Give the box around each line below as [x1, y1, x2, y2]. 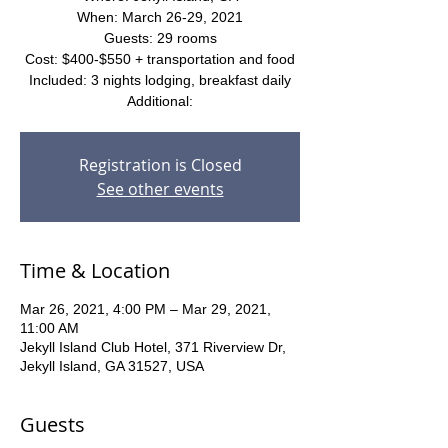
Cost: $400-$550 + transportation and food [25, 51, 295, 67]
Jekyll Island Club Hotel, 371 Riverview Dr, [20, 339, 286, 355]
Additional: [127, 93, 193, 109]
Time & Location [20, 257, 170, 284]
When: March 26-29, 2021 [77, 9, 243, 25]
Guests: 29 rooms [103, 30, 217, 46]
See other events [96, 178, 224, 200]
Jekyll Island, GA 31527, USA [20, 358, 204, 374]
